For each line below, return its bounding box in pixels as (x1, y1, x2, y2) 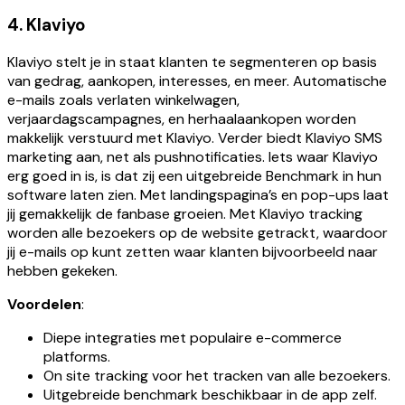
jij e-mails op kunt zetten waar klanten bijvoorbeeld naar (7, 242, 378, 262)
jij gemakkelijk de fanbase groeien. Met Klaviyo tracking (7, 204, 363, 224)
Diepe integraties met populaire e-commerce (43, 328, 342, 348)
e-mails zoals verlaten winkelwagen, (7, 90, 240, 110)
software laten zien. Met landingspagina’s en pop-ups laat (7, 185, 389, 205)
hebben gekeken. (7, 261, 118, 281)
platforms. (43, 347, 110, 367)
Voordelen (7, 295, 81, 315)
